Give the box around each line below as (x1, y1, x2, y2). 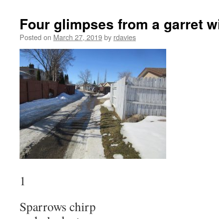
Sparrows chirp (20, 198, 96, 215)
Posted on (20, 32, 51, 42)
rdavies (113, 32, 136, 42)
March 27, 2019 (53, 32, 102, 42)
